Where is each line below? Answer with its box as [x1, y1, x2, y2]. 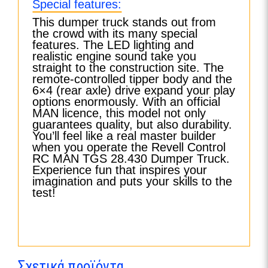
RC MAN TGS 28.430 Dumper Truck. [32, 151, 230, 165]
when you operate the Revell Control [32, 140, 226, 154]
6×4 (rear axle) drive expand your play [32, 83, 236, 97]
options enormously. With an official [32, 95, 221, 108]
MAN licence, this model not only [32, 106, 206, 120]
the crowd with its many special [32, 26, 198, 40]
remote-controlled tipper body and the [32, 72, 233, 86]
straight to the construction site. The [32, 60, 224, 74]
